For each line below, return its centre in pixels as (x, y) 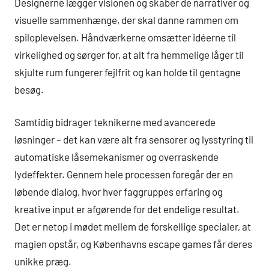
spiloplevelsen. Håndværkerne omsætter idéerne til (125, 37)
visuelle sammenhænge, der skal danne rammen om (126, 20)
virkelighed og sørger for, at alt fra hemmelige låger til (129, 54)
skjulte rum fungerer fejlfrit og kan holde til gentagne (128, 72)
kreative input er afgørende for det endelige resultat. (127, 209)
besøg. (29, 89)
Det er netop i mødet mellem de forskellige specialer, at (133, 227)
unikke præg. (43, 261)
